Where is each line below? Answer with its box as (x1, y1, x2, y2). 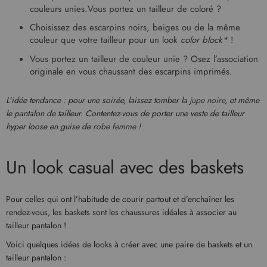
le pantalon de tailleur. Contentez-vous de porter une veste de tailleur (6, 107, 244, 119)
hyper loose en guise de (6, 120, 93, 132)
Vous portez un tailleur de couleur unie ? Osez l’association (30, 52, 258, 66)
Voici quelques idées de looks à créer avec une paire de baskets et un (6, 238, 252, 251)
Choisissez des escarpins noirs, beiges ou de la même (30, 21, 240, 35)
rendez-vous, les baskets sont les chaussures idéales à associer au (6, 206, 237, 218)
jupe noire (190, 94, 225, 106)
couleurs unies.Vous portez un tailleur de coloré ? (30, 2, 221, 15)
